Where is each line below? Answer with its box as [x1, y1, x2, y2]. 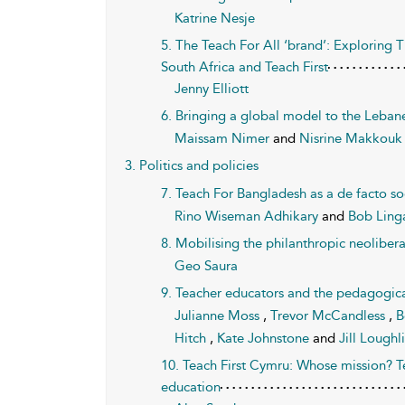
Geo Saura [174, 258, 239, 274]
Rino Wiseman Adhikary [174, 208, 323, 224]
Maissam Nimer [174, 130, 274, 146]
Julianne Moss [174, 307, 264, 324]
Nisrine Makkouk [299, 130, 403, 146]
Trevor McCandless [270, 307, 390, 324]
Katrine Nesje [174, 10, 256, 26]
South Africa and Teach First [161, 59, 329, 75]
